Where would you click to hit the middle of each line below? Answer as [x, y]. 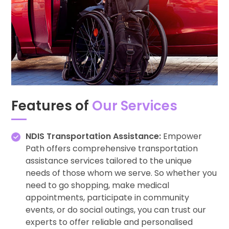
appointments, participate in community [107, 197]
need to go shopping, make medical [97, 185]
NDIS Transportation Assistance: [93, 136]
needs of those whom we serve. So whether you [121, 173]
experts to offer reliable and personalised [109, 222]
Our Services [135, 106]
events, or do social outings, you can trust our [116, 210]
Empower [181, 136]
